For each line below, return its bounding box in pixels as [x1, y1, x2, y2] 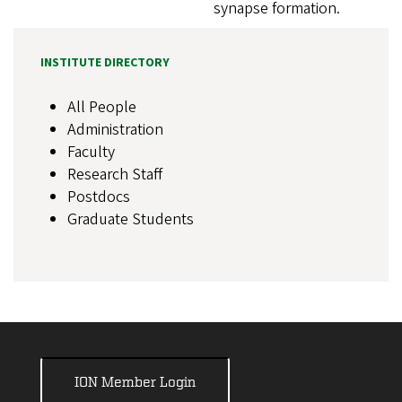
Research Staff [67, 163, 162, 187]
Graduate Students [67, 208, 194, 232]
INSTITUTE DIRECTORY [40, 54, 170, 73]
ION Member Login [74, 373, 196, 390]
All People [67, 96, 136, 119]
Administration [67, 118, 163, 142]
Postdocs [67, 186, 130, 209]
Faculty [67, 141, 115, 164]
